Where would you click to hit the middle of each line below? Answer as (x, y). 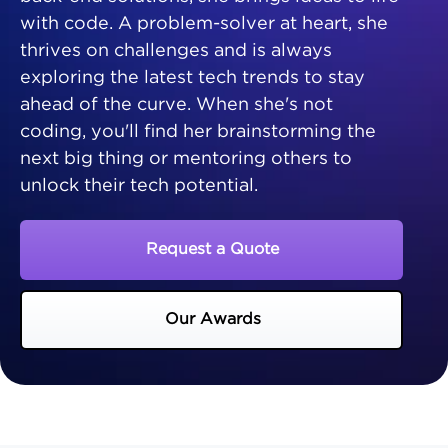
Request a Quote (212, 250)
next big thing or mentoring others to (186, 159)
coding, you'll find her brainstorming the (198, 132)
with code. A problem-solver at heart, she (204, 24)
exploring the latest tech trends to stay (192, 78)
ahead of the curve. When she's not (176, 105)
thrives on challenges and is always (176, 51)
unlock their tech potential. (139, 186)
